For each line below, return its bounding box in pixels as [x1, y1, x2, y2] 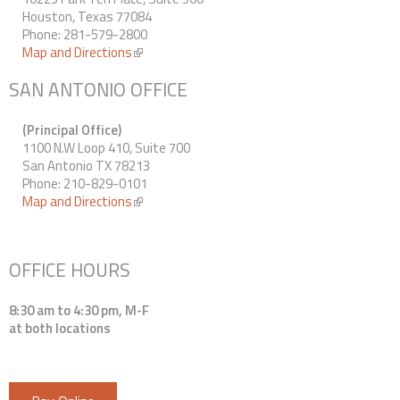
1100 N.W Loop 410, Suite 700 [22, 137, 190, 158]
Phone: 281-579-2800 [22, 23, 147, 45]
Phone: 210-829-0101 [22, 172, 147, 194]
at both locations [9, 317, 111, 338]
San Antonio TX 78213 [22, 154, 150, 176]
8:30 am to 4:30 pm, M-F [9, 299, 149, 321]
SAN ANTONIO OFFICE [9, 74, 187, 104]
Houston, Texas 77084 [22, 5, 152, 27]
